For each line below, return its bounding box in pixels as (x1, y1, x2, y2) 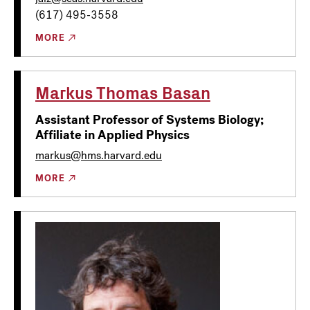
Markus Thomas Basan (35, 80, 210, 104)
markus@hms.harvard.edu (35, 147, 162, 163)
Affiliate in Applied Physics (35, 126, 190, 143)
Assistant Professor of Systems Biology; (35, 111, 264, 128)
